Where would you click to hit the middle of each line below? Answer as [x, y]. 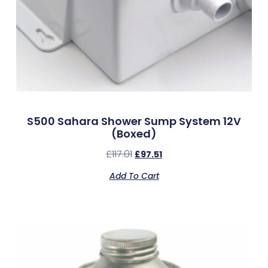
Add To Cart [134, 176]
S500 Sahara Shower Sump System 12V [134, 121]
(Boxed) [134, 133]
